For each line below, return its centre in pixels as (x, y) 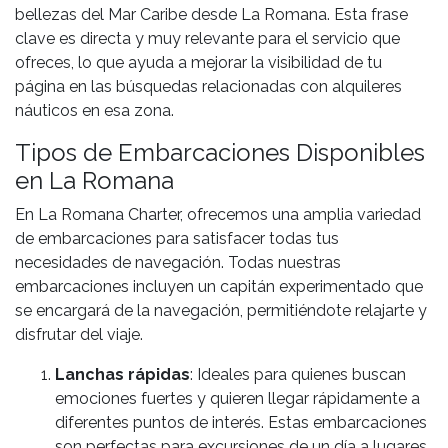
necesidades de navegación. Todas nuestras (178, 263)
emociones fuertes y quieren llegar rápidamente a (237, 399)
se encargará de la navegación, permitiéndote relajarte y (221, 311)
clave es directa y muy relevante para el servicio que (207, 39)
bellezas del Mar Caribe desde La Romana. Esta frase (211, 15)
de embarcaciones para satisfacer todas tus (177, 239)
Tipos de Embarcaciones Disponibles (220, 153)
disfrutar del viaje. (79, 335)
